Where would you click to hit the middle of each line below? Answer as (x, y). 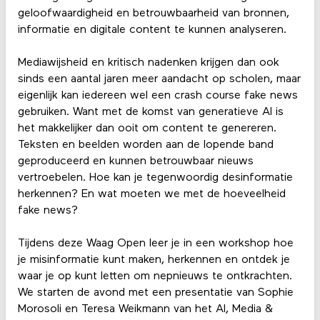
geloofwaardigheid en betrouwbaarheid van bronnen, (153, 14)
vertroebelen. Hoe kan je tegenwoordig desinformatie (155, 178)
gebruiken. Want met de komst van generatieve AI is (150, 112)
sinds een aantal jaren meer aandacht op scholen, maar (159, 80)
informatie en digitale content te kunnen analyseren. (154, 30)
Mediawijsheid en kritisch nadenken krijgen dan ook (148, 63)
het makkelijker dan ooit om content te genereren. (147, 129)
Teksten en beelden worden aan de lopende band (145, 145)
